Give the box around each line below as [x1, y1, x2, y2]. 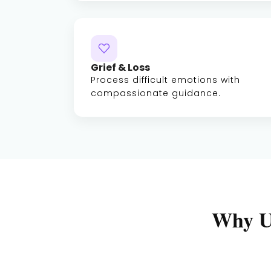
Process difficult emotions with [91, 74, 240, 86]
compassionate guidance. [91, 87, 221, 99]
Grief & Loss [91, 60, 150, 74]
